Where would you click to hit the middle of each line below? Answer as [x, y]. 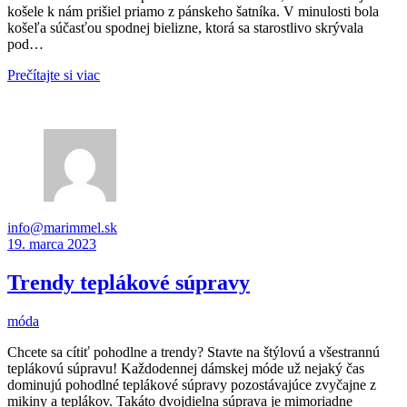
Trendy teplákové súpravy [129, 282]
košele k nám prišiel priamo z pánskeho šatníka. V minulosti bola [193, 11]
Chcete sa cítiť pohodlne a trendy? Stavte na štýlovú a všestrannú [194, 352]
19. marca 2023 [52, 243]
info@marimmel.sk [62, 227]
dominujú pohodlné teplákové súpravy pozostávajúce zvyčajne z [192, 384]
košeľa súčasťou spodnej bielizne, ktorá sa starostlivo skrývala [185, 27]
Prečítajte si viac [54, 74]
